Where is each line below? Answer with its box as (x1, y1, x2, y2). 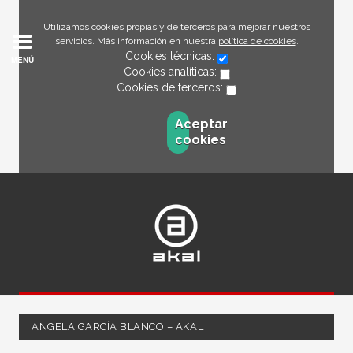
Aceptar (174, 117, 228, 132)
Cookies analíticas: (123, 65, 220, 78)
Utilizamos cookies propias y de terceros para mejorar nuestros (43, 21, 310, 32)
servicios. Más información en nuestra (54, 35, 218, 46)
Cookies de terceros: (117, 81, 226, 94)
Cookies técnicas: (125, 50, 217, 62)
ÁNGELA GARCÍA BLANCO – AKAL (32, 321, 204, 333)
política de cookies (217, 35, 296, 46)
